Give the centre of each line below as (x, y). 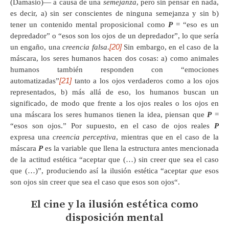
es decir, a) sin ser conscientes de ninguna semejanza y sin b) (114, 13)
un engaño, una (37, 47)
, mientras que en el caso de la (167, 137)
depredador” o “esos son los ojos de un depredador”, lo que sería (114, 36)
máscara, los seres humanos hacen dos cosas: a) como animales (114, 58)
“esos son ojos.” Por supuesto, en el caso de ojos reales (112, 125)
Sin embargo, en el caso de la (170, 47)
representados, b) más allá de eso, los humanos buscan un (114, 92)
